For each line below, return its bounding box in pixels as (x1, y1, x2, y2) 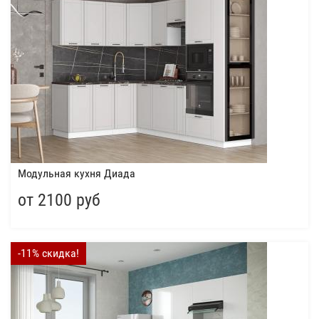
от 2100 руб (18, 190, 100, 210)
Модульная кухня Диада (18, 167, 135, 180)
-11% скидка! (18, 246, 79, 260)
